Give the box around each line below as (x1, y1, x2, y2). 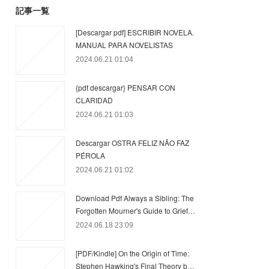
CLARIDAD (76, 95, 113, 105)
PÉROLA (76, 150, 105, 160)
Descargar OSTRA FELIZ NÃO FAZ (76, 138, 189, 148)
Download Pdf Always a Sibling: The (76, 193, 194, 203)
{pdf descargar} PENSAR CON (76, 82, 175, 92)
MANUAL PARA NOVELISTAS (76, 40, 173, 50)
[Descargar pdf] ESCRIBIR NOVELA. (76, 27, 194, 37)
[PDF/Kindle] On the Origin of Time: (76, 248, 189, 258)
